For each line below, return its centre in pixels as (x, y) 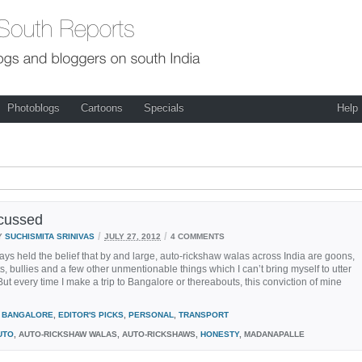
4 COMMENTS (198, 236)
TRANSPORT (204, 314)
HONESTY (220, 334)
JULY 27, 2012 (133, 236)
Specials (164, 108)
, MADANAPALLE (272, 334)
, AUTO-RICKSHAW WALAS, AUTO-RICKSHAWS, (107, 334)
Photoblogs (34, 108)
